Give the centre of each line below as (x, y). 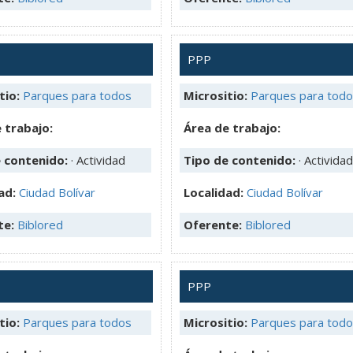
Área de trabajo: (232, 127)
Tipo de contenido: (241, 160)
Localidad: (215, 192)
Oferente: (214, 224)
